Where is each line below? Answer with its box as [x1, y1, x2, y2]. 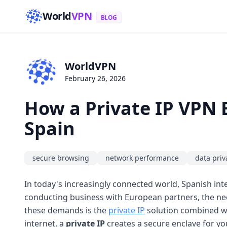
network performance [105, 153, 179, 163]
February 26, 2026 [65, 73, 126, 84]
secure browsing [32, 153, 89, 163]
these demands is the [24, 204, 108, 216]
